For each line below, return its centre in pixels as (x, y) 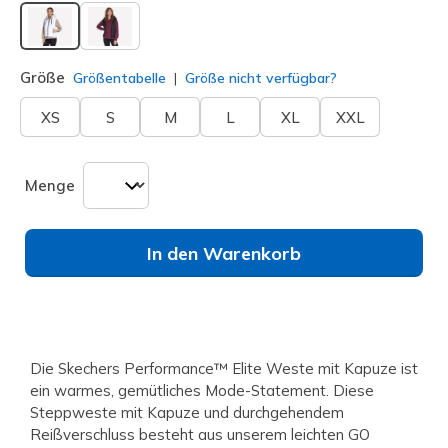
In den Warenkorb (224, 254)
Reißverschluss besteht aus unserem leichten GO (200, 435)
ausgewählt (95, 56)
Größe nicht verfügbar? (259, 78)
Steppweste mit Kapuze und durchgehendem (187, 413)
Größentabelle (119, 77)
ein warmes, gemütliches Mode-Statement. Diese (202, 391)
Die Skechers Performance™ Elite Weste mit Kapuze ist (224, 369)
